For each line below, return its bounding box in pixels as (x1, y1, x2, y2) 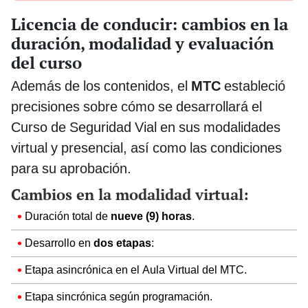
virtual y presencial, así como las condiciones (11, 139, 282, 156)
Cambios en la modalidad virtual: (11, 184, 249, 204)
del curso (11, 51, 82, 74)
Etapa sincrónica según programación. (25, 289, 212, 303)
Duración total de (25, 209, 111, 223)
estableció (221, 77, 285, 94)
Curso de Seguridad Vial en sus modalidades (11, 118, 280, 135)
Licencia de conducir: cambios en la (11, 12, 288, 35)
